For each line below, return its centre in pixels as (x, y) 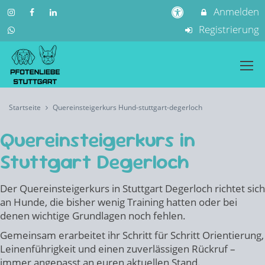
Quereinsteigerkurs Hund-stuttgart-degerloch (127, 107)
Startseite (25, 107)
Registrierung (228, 29)
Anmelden (235, 12)
